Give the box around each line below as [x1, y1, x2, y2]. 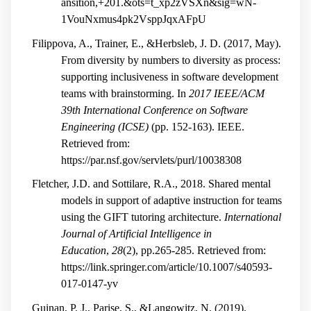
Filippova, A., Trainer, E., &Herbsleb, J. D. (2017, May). [31, 37, 281, 49]
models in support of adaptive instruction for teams [61, 194, 282, 207]
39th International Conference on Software [61, 103, 248, 116]
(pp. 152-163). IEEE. [149, 120, 244, 133]
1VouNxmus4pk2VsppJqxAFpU [61, 13, 206, 26]
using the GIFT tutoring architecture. [61, 211, 224, 224]
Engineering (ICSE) [61, 120, 149, 133]
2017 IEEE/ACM [189, 87, 264, 99]
